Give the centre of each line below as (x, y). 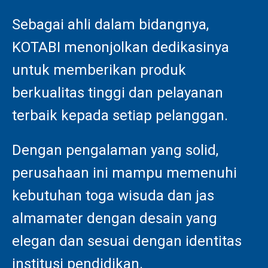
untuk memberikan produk (99, 70)
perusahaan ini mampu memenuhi (124, 173)
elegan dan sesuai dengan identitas (127, 241)
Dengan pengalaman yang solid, (115, 150)
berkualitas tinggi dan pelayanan (118, 92)
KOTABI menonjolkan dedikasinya (121, 47)
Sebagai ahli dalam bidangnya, (110, 24)
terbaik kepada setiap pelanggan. (120, 115)
